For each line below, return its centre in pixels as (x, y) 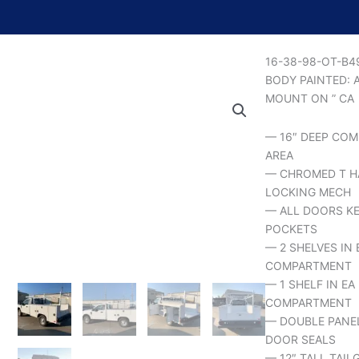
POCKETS (292, 228)
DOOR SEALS (301, 339)
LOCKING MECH (309, 192)
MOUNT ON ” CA (310, 99)
